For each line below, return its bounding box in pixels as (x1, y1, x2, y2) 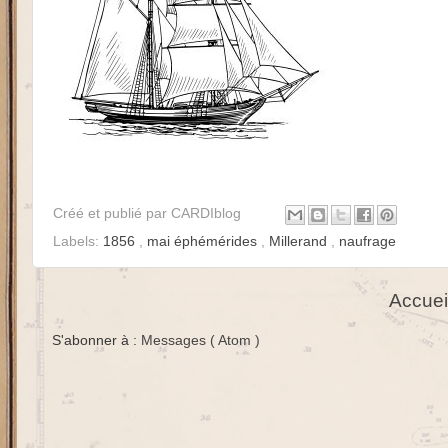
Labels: (53, 233, 103, 249)
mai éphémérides (147, 233, 261, 249)
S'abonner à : (52, 333, 141, 349)
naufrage (339, 233, 396, 249)
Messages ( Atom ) (141, 333, 260, 349)
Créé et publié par (53, 205, 171, 221)
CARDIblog (171, 205, 245, 221)
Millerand (269, 233, 331, 249)
